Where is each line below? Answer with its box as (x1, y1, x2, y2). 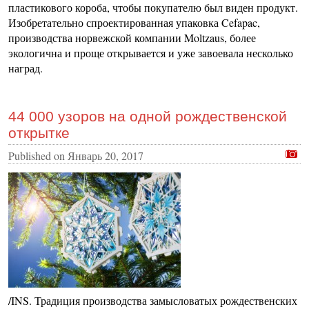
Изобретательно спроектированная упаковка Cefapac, (8, 15, 260, 30)
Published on (8, 148, 68, 163)
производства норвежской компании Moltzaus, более (8, 30, 256, 46)
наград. (8, 61, 43, 76)
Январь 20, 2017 (68, 148, 143, 163)
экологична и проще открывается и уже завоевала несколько (8, 46, 293, 61)
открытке (8, 125, 70, 141)
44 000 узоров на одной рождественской (8, 108, 287, 125)
